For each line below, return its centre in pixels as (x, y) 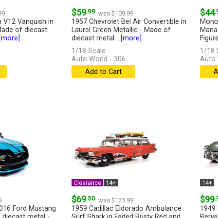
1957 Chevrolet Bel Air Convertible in (129, 22)
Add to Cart (103, 72)
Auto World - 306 (98, 59)
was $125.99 (116, 200)
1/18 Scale (88, 51)
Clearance (87, 183)
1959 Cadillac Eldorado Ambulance (126, 209)
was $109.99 (116, 14)
